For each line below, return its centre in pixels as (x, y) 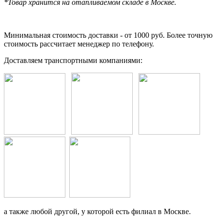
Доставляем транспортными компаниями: (73, 61)
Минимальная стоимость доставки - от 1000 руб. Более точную (108, 35)
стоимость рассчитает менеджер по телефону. (79, 44)
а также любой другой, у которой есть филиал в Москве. (97, 212)
